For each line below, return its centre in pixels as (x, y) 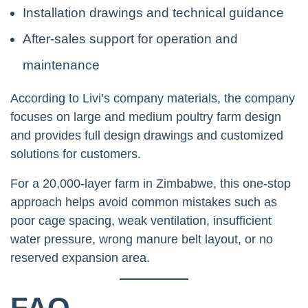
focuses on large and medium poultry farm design (146, 117)
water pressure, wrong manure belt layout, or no (142, 239)
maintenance (61, 65)
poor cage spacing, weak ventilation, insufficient (141, 220)
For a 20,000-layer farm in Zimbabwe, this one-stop (151, 183)
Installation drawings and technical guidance (153, 12)
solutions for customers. (76, 154)
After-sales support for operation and (130, 38)
